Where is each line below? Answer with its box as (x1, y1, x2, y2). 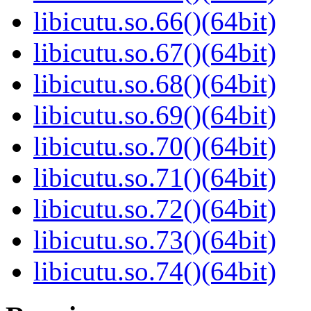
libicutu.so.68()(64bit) (33, 69, 276, 99)
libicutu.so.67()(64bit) (33, 37, 276, 68)
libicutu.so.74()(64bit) (33, 256, 276, 287)
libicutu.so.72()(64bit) (33, 194, 276, 224)
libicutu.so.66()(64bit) (33, 6, 276, 37)
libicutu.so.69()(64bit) (33, 100, 276, 131)
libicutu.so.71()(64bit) (33, 162, 276, 193)
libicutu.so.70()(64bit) (33, 131, 276, 162)
